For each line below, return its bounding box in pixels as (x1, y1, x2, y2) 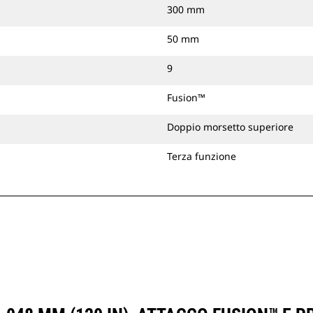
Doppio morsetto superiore (167, 120, 293, 133)
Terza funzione (167, 150, 236, 163)
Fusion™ (167, 91, 205, 104)
